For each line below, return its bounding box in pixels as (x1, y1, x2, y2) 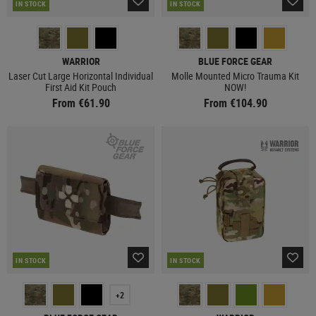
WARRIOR (61, 54, 100, 68)
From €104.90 (203, 95, 267, 111)
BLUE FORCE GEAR (198, 54, 272, 68)
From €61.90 (51, 95, 110, 111)
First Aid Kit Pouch (45, 80, 116, 94)
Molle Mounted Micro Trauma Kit (171, 69, 299, 83)
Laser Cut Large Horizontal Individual (8, 69, 153, 83)
